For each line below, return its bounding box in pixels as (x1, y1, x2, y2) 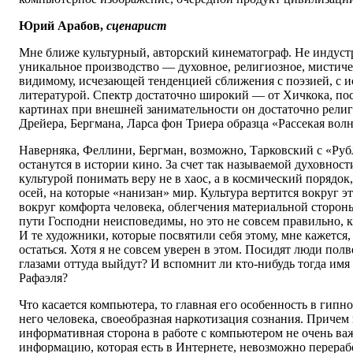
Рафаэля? (19, 271, 68, 285)
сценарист (106, 19, 166, 33)
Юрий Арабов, (19, 19, 106, 33)
